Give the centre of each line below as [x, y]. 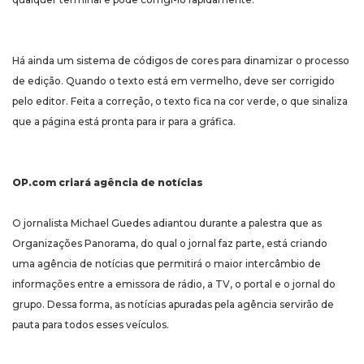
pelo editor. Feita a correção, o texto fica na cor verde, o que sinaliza [180, 102]
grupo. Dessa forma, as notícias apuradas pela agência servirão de [173, 305]
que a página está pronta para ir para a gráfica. [124, 122]
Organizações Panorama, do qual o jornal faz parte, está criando [170, 244]
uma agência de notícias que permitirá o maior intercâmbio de [167, 264]
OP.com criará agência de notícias [108, 183]
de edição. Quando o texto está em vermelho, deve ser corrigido [173, 81]
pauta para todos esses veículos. [91, 325]
